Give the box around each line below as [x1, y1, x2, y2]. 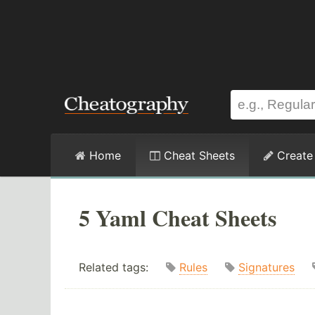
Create [274, 148, 313, 162]
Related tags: [79, 260, 166, 275]
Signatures [238, 260, 295, 275]
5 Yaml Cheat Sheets [79, 201, 276, 234]
